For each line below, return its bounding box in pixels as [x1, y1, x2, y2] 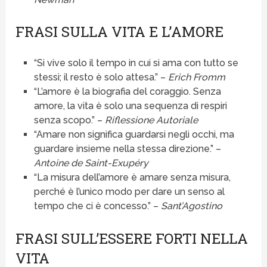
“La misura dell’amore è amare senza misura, [33, 172, 231, 184]
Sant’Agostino [160, 200, 222, 212]
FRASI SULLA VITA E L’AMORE [15, 22, 224, 42]
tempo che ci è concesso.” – [33, 200, 161, 212]
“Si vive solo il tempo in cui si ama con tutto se [33, 57, 238, 69]
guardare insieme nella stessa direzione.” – [33, 143, 221, 155]
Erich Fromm [167, 72, 225, 83]
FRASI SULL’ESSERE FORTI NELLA [15, 228, 249, 248]
